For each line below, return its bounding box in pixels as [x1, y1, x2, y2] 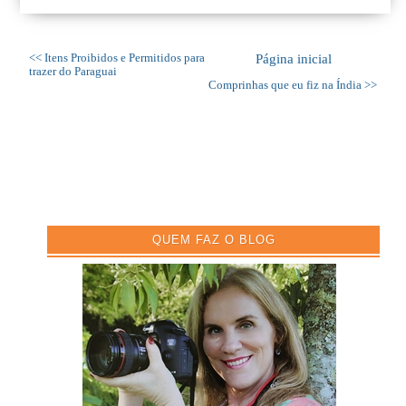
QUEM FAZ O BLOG [151, 233, 275, 247]
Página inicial [256, 52, 332, 67]
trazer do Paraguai [28, 65, 117, 79]
